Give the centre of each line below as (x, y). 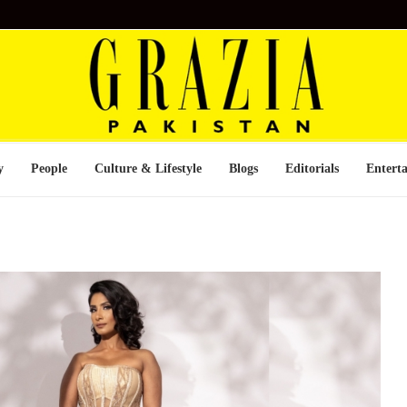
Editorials (312, 169)
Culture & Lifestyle (148, 169)
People (49, 169)
